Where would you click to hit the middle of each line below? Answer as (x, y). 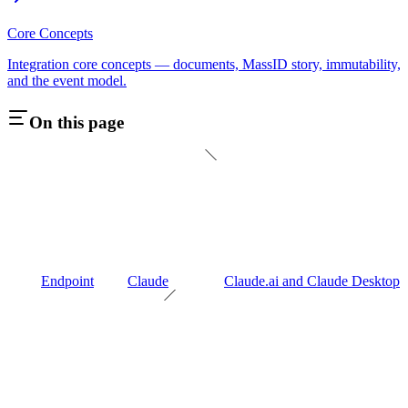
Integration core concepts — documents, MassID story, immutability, (204, 64)
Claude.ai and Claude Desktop (312, 281)
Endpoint (67, 281)
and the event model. (67, 81)
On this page (76, 122)
